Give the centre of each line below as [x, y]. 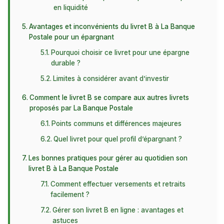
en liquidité [71, 7]
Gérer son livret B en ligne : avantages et [118, 210]
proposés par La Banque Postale [81, 108]
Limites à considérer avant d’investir [111, 78]
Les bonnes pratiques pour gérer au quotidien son [108, 158]
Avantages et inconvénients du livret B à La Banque [112, 26]
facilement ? [70, 194]
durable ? [66, 63]
